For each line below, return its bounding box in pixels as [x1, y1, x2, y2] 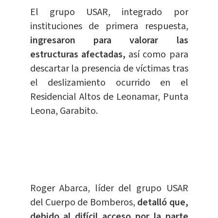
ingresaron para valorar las [30, 34, 188, 48]
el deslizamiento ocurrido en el [30, 76, 188, 90]
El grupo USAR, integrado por [30, 5, 188, 19]
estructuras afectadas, [30, 48, 126, 62]
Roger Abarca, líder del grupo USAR [30, 182, 188, 196]
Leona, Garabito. [30, 104, 98, 118]
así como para [125, 48, 188, 62]
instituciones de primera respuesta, [30, 19, 188, 34]
